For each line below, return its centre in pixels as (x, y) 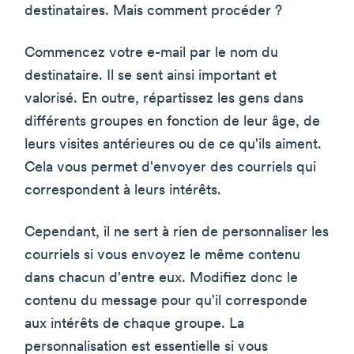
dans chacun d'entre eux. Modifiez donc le (161, 279)
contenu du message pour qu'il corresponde (166, 302)
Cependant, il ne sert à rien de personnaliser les (177, 233)
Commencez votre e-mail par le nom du (151, 54)
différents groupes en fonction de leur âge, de (172, 122)
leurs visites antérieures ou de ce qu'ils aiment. (173, 145)
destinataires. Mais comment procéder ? (153, 12)
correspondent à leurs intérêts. (123, 191)
